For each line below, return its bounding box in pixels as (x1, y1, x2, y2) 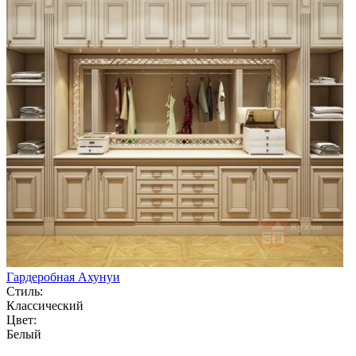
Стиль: (6, 284, 43, 298)
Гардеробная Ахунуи (6, 269, 120, 284)
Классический (6, 298, 83, 312)
